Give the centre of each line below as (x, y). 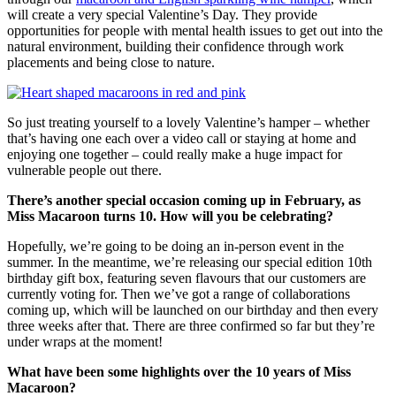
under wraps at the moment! (87, 341)
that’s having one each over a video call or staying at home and (182, 138)
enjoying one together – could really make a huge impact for (175, 154)
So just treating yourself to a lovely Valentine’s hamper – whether (188, 122)
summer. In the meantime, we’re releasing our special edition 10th (190, 262)
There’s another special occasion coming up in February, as (184, 200)
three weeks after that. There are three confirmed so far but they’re (191, 325)
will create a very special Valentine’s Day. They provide (162, 14)
